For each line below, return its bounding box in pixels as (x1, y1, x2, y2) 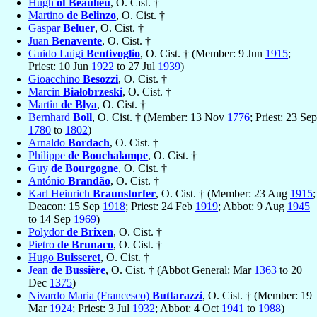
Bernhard (28, 111, 73, 124)
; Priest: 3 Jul (72, 302, 132, 315)
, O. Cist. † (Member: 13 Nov (92, 111, 227, 124)
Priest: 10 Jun (28, 60, 91, 73)
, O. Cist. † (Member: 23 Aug (156, 188, 290, 200)
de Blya (61, 98, 97, 111)
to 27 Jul (114, 60, 158, 73)
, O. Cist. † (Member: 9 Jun (140, 47, 265, 60)
